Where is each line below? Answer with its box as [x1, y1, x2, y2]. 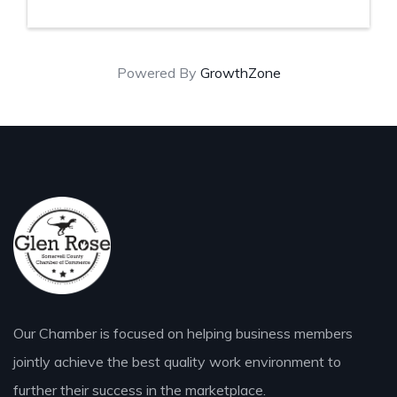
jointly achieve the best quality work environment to [13, 353, 341, 370]
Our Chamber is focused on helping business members [13, 324, 353, 342]
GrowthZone [199, 64, 281, 82]
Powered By [116, 64, 200, 82]
